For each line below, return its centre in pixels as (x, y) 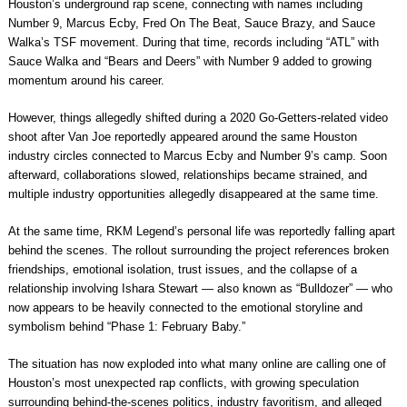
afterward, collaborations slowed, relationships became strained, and (187, 175)
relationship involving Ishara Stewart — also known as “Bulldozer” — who (200, 289)
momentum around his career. (86, 81)
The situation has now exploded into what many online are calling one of (197, 364)
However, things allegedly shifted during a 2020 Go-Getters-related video (198, 118)
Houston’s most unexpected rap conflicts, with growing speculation (183, 383)
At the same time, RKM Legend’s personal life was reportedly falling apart (201, 232)
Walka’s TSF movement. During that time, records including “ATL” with (193, 43)
